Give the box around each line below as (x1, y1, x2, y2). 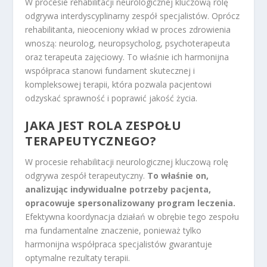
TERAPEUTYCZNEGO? (25, 133, 157, 150)
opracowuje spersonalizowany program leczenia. (25, 197, 236, 209)
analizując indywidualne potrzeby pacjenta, (25, 184, 212, 195)
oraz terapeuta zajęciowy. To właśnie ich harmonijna (25, 51, 229, 63)
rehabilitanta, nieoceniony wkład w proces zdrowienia (25, 23, 231, 35)
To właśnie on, (147, 170, 209, 182)
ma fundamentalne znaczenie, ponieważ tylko (25, 225, 202, 237)
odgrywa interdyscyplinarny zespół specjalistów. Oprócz (25, 10, 240, 21)
